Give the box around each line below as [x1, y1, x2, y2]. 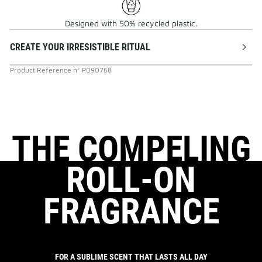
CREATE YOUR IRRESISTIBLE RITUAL [10, 42, 150, 53]
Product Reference [10, 65, 71, 75]
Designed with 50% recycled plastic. [64, 18, 198, 29]
